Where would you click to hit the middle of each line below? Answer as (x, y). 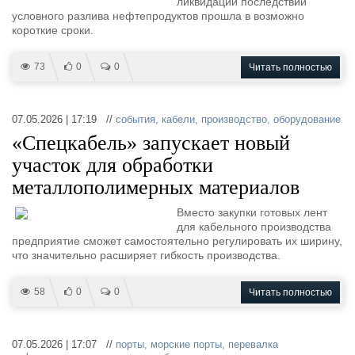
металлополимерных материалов (156, 187)
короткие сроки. (53, 30)
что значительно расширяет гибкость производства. (146, 255)
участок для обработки (113, 165)
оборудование (307, 119)
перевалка (253, 344)
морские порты (186, 344)
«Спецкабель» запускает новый (151, 143)
